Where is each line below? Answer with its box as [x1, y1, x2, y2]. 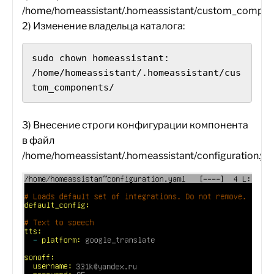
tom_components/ [32, 82, 114, 93]
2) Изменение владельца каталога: [22, 20, 185, 32]
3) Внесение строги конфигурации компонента [22, 119, 248, 131]
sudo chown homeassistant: [32, 53, 169, 64]
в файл [22, 135, 54, 146]
